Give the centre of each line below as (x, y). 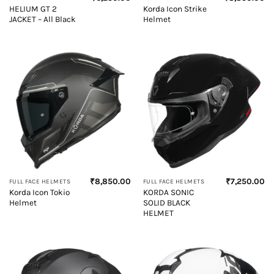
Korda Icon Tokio (39, 193)
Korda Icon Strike (175, 9)
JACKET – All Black (42, 19)
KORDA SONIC (168, 193)
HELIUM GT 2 (33, 9)
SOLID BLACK (166, 203)
